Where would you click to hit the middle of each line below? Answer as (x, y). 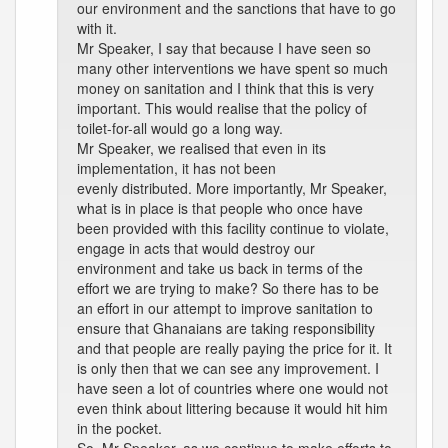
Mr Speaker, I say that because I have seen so (224, 48)
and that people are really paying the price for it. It (234, 348)
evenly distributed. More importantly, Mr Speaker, (232, 188)
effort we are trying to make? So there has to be (228, 288)
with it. (97, 28)
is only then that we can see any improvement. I (228, 368)
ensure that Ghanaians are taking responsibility (226, 328)
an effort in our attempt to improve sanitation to (225, 308)
